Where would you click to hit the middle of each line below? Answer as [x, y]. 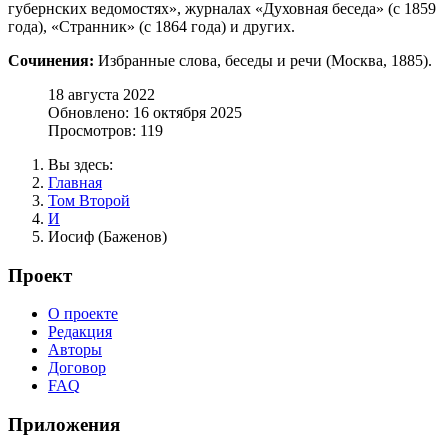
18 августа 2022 [101, 94]
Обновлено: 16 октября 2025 [145, 112]
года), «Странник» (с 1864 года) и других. [151, 26]
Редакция [80, 332]
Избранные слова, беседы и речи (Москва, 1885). [263, 60]
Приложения [64, 424]
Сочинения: [51, 60]
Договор [77, 368]
